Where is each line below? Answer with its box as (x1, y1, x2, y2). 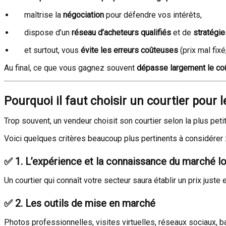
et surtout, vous (24, 45, 81, 55)
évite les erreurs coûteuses (81, 45, 178, 55)
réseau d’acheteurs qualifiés (72, 28, 171, 37)
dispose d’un (24, 28, 72, 37)
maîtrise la (24, 10, 63, 20)
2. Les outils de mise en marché (15, 197, 155, 209)
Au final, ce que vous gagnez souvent (4, 63, 137, 73)
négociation (63, 10, 104, 20)
